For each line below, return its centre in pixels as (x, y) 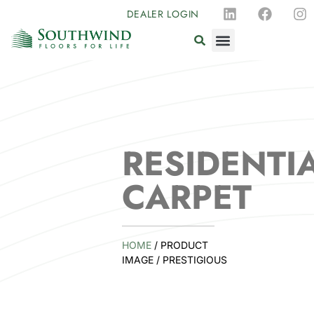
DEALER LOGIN (163, 14)
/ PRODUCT (179, 245)
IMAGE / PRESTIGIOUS (174, 259)
